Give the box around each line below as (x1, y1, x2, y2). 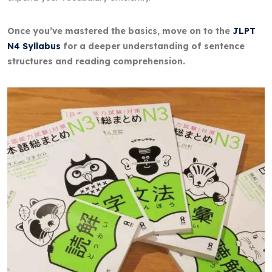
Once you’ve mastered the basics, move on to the (7, 25, 233, 36)
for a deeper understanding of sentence (61, 40, 245, 52)
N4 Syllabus (7, 40, 61, 52)
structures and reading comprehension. (7, 55, 185, 67)
